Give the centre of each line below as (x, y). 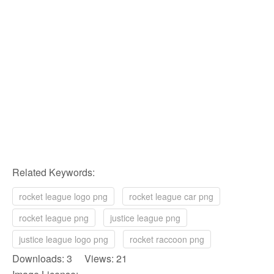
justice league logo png (64, 239)
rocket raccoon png (167, 239)
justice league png (145, 218)
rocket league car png (171, 197)
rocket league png (54, 218)
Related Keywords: (54, 172)
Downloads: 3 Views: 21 (70, 259)
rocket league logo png (63, 197)
